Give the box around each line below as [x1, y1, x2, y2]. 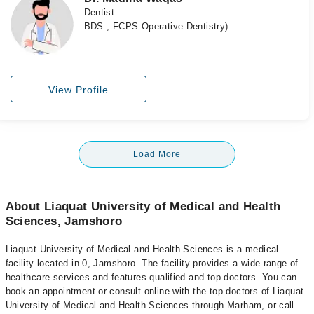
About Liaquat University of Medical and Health [5, 199, 281, 213]
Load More [133, 149, 181, 159]
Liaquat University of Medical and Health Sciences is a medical [5, 243, 279, 254]
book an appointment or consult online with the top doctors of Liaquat [5, 285, 304, 296]
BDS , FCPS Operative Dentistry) [83, 21, 228, 32]
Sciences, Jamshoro [5, 214, 123, 228]
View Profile [48, 83, 109, 95]
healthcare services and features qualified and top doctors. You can [5, 271, 297, 282]
